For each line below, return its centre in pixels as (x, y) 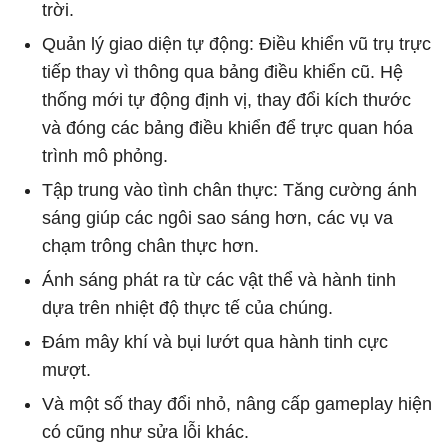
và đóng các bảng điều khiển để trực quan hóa (227, 127)
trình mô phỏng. (105, 155)
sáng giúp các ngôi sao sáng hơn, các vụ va (217, 217)
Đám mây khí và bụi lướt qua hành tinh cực (215, 341)
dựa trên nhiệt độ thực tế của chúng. (187, 307)
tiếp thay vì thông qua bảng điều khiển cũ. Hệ (222, 71)
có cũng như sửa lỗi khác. (145, 431)
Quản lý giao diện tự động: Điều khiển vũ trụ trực (236, 43)
